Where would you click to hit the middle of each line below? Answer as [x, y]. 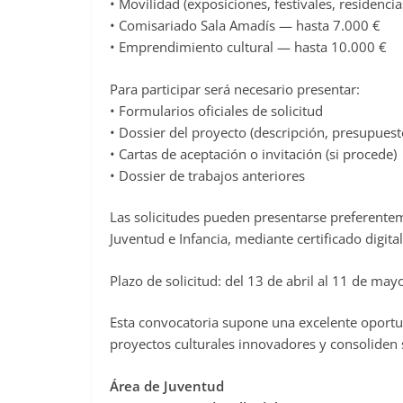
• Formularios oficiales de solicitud [216, 110]
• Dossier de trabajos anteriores [207, 175]
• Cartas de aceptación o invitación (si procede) [253, 153]
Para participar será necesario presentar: [235, 89]
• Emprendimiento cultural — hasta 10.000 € [248, 47]
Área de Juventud [167, 385]
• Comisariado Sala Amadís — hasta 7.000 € [245, 26]
